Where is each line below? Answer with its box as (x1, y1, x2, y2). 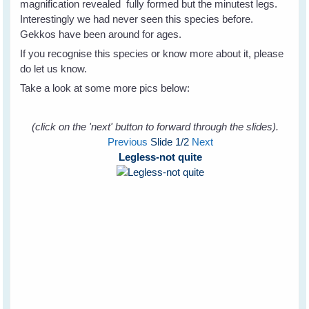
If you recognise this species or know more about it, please (20, 47, 284, 59)
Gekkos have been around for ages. (20, 28, 182, 40)
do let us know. (20, 62, 88, 74)
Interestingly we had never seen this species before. (20, 12, 257, 25)
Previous (107, 135, 148, 148)
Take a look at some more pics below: (20, 81, 190, 94)
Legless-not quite (118, 150, 202, 163)
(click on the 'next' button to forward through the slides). (32, 120, 279, 132)
